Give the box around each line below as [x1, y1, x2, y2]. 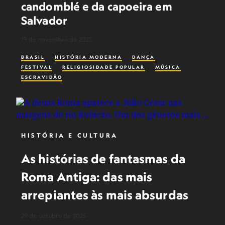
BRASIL [21, 54, 45, 60]
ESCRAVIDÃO [21, 74, 62, 80]
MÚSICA [155, 64, 181, 70]
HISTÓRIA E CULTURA [21, 132, 118, 139]
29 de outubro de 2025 [21, 212, 86, 219]
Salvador [21, 14, 67, 27]
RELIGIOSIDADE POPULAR [62, 64, 145, 70]
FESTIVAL [21, 64, 52, 70]
